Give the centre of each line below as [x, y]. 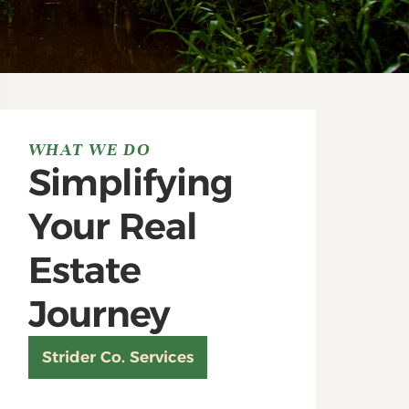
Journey [99, 313]
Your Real [112, 225]
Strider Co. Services [117, 357]
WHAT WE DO [89, 149]
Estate [84, 269]
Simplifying [130, 182]
